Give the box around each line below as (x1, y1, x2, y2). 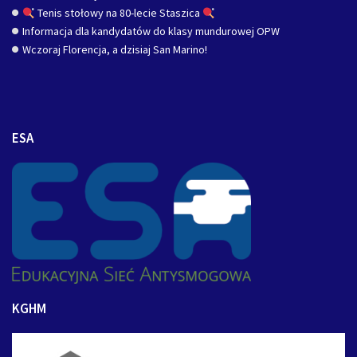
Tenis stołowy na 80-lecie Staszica (34, 6, 202, 21)
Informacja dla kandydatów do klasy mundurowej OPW (22, 24, 280, 39)
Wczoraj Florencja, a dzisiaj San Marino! (22, 42, 207, 57)
